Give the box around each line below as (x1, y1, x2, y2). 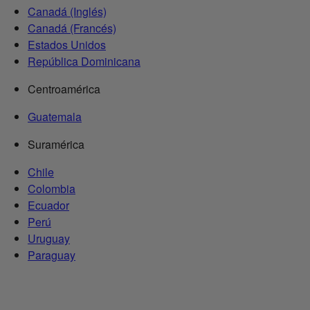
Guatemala (28, 109, 82, 125)
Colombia (28, 181, 75, 197)
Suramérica (28, 136, 84, 153)
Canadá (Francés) (28, 20, 116, 37)
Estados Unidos (28, 37, 106, 53)
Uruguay (28, 230, 70, 247)
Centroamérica (28, 81, 100, 98)
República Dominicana (28, 53, 140, 70)
